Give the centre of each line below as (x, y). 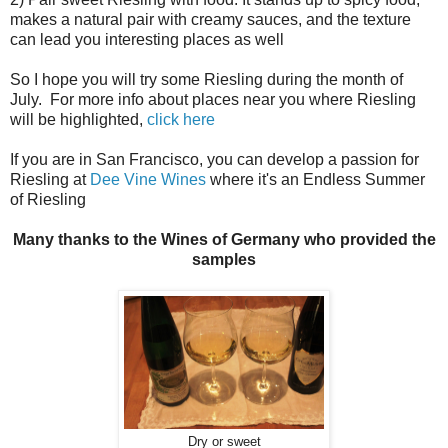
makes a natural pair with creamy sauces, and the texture (210, 19)
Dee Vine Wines (148, 179)
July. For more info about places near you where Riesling (213, 99)
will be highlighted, (78, 119)
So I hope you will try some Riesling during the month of (206, 79)
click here (181, 119)
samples (224, 259)
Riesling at (50, 179)
